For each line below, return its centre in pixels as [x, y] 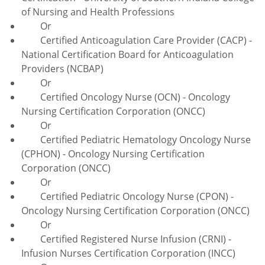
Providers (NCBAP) [62, 68]
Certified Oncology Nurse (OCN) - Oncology [126, 97]
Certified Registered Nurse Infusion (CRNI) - [126, 239]
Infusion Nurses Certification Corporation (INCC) [128, 253]
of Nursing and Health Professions [98, 12]
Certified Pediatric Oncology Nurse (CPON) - [127, 196]
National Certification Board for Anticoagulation [127, 54]
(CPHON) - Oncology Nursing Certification [113, 153]
